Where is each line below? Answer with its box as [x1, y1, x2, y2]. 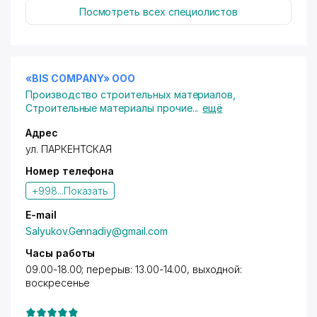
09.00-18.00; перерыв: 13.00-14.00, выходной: [25, 263, 242, 275]
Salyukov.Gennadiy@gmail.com [25, 225, 168, 237]
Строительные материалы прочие [25, 102, 192, 114]
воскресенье [25, 277, 91, 289]
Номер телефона [25, 165, 115, 177]
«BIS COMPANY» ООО [25, 72, 136, 84]
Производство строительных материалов [25, 88, 234, 100]
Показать [63, 185, 109, 197]
